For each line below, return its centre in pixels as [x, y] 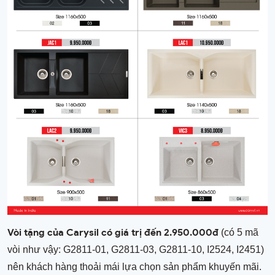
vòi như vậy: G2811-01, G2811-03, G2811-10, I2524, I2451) [136, 249]
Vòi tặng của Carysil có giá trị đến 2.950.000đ [113, 232]
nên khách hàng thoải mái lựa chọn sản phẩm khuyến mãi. [134, 266]
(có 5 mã [238, 232]
